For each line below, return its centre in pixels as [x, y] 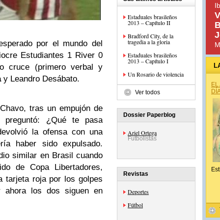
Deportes [138, 192]
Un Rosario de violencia [156, 74]
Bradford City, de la [151, 36]
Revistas [136, 174]
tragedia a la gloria [149, 42]
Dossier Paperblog [149, 115]
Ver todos [148, 92]
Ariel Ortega [142, 133]
